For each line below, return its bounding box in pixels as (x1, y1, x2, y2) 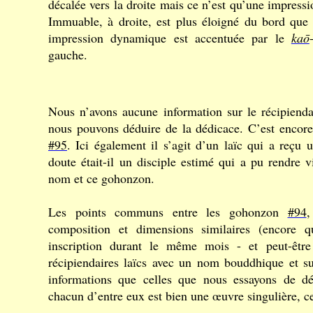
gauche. (48, 46, 87, 63)
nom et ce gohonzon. (48, 170, 154, 187)
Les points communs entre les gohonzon (48, 203, 288, 220)
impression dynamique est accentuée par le (48, 29, 291, 46)
